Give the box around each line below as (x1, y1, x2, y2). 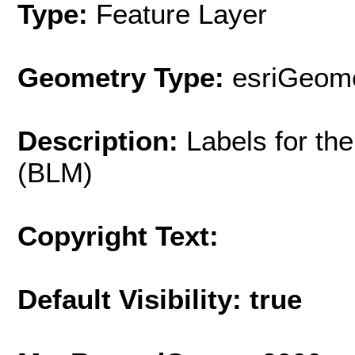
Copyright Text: (17, 219, 219, 251)
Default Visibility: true (17, 283, 302, 315)
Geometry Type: (17, 61, 224, 93)
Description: (17, 124, 186, 156)
